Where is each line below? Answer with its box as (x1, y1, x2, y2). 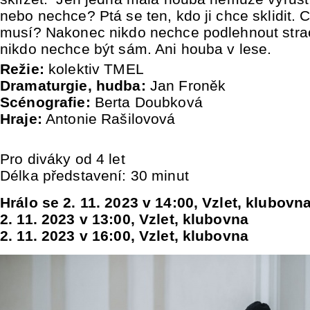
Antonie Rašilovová (42, 111, 176, 127)
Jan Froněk (145, 77, 230, 93)
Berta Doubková (90, 94, 207, 110)
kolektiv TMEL (48, 61, 144, 77)
